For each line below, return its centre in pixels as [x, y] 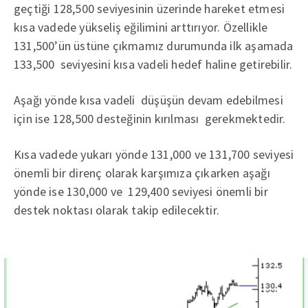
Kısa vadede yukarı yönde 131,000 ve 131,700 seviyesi [154, 154]
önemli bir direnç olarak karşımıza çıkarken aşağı [142, 173]
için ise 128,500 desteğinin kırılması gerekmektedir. [150, 119]
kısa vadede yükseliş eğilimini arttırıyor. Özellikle [141, 27]
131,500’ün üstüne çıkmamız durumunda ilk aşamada [154, 46]
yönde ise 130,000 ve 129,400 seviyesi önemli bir [141, 191]
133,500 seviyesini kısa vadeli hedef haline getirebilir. [153, 64]
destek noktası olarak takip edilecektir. [117, 210]
